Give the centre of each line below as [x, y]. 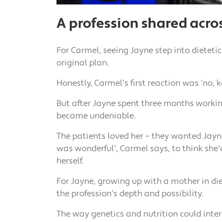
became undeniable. [96, 116]
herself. [70, 161]
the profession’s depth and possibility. [130, 194]
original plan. [83, 63]
